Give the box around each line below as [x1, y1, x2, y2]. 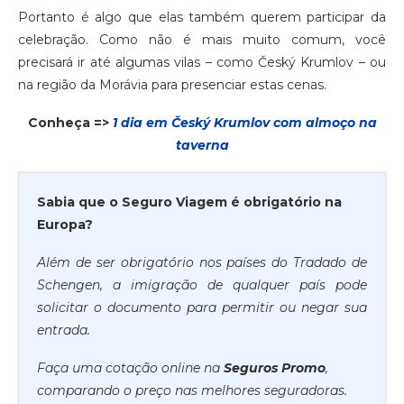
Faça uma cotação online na [37, 360, 224, 377]
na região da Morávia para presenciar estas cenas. [18, 77, 326, 94]
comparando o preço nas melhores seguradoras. [37, 382, 347, 399]
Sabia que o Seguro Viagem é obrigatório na [37, 194, 342, 211]
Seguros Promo [224, 360, 326, 377]
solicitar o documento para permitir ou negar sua [37, 299, 367, 317]
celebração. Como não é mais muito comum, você [18, 32, 386, 49]
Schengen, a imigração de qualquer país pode [37, 277, 367, 294]
